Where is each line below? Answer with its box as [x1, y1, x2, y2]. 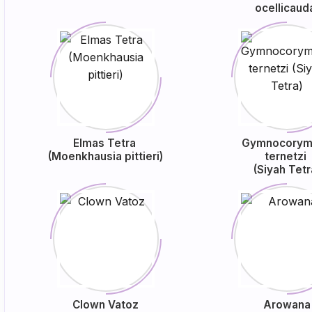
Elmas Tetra [72, 136, 139, 150]
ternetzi [264, 150, 309, 163]
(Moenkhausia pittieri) [48, 150, 164, 163]
